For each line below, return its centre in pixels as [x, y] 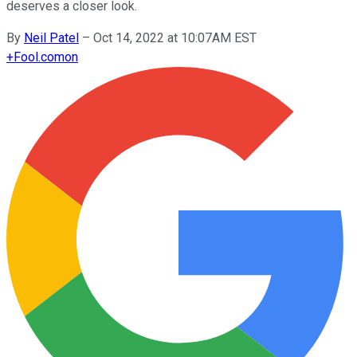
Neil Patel [51, 37]
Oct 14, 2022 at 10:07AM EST [175, 37]
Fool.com [39, 57]
